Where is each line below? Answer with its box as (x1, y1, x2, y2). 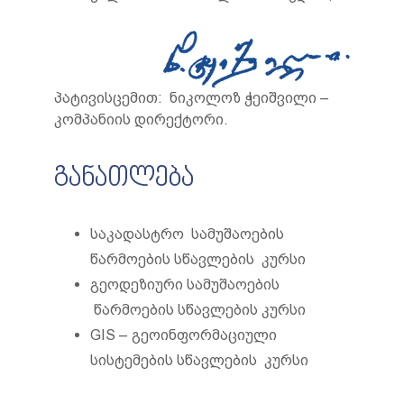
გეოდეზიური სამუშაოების (90, 276, 280, 293)
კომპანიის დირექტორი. (54, 111, 228, 128)
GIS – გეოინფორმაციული (90, 326, 277, 344)
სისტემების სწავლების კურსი (90, 352, 308, 369)
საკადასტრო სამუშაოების (90, 225, 284, 243)
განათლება (54, 162, 194, 195)
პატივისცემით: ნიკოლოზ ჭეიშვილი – (54, 89, 329, 106)
